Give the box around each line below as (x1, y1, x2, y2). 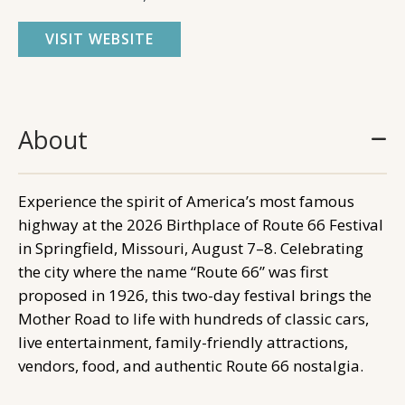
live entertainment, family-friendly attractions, (18, 331, 348, 353)
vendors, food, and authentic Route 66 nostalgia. (18, 354, 363, 376)
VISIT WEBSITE (45, 28, 154, 49)
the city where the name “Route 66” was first (18, 260, 328, 282)
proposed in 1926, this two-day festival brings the (18, 284, 372, 306)
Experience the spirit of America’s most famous (18, 190, 354, 212)
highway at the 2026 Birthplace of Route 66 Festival (18, 213, 383, 235)
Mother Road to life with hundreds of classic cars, (18, 307, 369, 329)
